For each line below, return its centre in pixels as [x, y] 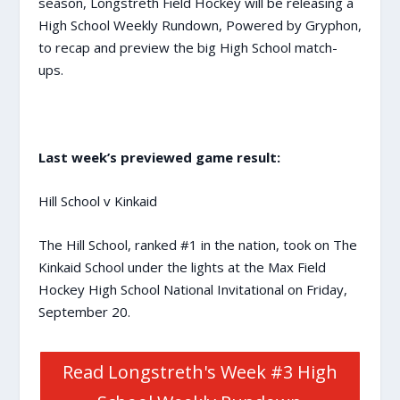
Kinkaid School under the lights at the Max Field [182, 267]
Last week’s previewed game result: [159, 157]
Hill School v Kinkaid [97, 201]
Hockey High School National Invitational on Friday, [192, 289]
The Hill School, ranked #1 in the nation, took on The [197, 245]
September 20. [84, 312]
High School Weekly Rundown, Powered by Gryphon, [200, 25]
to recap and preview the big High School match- [187, 47]
